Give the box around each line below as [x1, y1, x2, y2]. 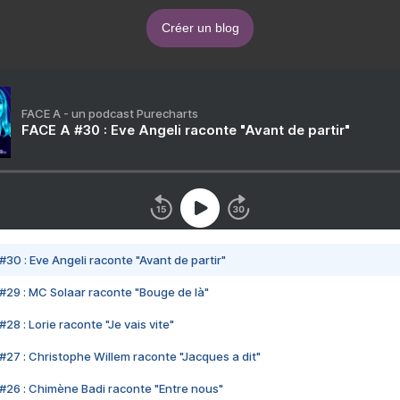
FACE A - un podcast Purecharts [21, 106, 198, 121]
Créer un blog [161, 21, 239, 36]
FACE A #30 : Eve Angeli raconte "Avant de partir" [21, 121, 350, 139]
